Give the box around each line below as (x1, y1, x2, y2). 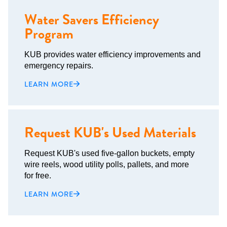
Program (24, 24, 73, 44)
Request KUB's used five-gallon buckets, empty (24, 149, 195, 158)
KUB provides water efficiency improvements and (24, 50, 201, 59)
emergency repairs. (24, 61, 93, 70)
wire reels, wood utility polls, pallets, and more (24, 160, 189, 169)
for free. (24, 171, 51, 180)
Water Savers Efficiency (24, 10, 159, 30)
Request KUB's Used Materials (24, 123, 196, 143)
